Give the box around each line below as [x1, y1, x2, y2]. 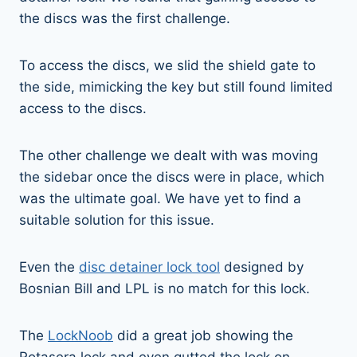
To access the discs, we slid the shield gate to [19, 57, 316, 73]
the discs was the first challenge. [19, 10, 234, 26]
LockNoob [48, 327, 113, 343]
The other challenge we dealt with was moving [19, 147, 318, 163]
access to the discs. [19, 100, 151, 116]
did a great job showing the [113, 327, 293, 343]
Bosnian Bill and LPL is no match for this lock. [19, 280, 314, 296]
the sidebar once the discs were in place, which [19, 168, 324, 185]
